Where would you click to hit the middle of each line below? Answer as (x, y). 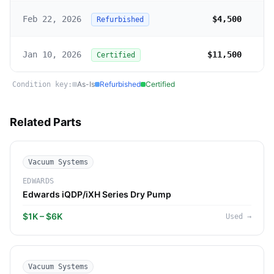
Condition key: (42, 84)
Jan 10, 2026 (52, 54)
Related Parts (46, 122)
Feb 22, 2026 (52, 19)
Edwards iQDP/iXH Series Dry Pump (97, 194)
